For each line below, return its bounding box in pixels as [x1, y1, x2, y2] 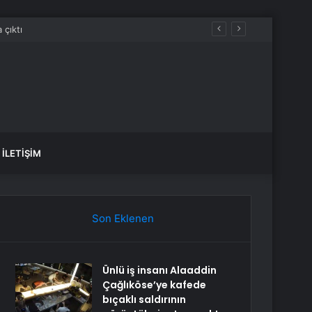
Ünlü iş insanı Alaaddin [102, 263, 217, 277]
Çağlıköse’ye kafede [102, 278, 207, 292]
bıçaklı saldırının [102, 292, 187, 306]
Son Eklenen [91, 212, 154, 225]
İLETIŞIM [2, 148, 41, 159]
